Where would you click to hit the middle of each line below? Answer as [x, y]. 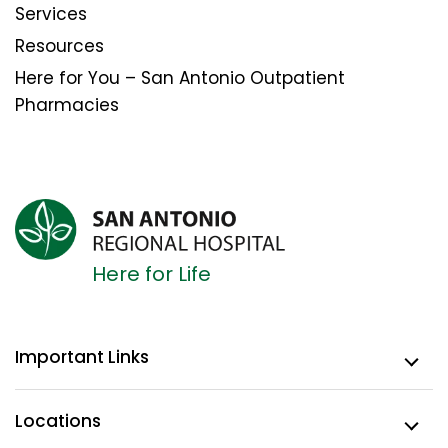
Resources [59, 45]
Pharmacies [67, 104]
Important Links [82, 357]
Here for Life [151, 274]
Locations [58, 421]
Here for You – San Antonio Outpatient [180, 77]
